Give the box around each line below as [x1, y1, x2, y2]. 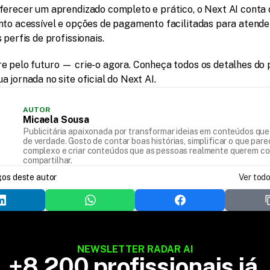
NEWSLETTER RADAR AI [77, 243, 193, 255]
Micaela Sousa [23, 114, 89, 125]
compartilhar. [23, 155, 73, 165]
